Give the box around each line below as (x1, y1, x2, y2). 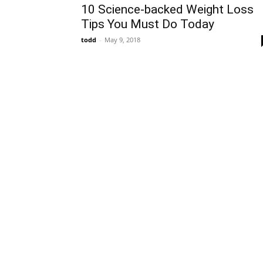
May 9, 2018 (104, 35, 140, 44)
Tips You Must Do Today (81, 17, 214, 31)
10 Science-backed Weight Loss (81, 2, 254, 16)
